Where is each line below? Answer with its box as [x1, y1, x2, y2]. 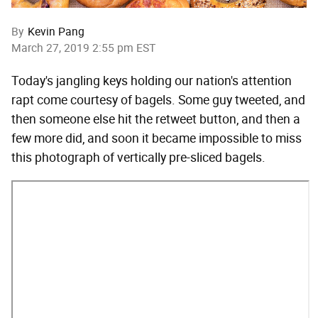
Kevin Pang [28, 25, 84, 39]
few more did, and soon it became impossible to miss [11, 131, 302, 147]
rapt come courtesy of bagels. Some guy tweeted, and [11, 92, 305, 109]
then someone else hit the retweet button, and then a [11, 111, 300, 128]
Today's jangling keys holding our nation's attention [11, 73, 292, 89]
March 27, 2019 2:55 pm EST [11, 41, 155, 55]
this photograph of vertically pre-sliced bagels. [11, 150, 265, 166]
